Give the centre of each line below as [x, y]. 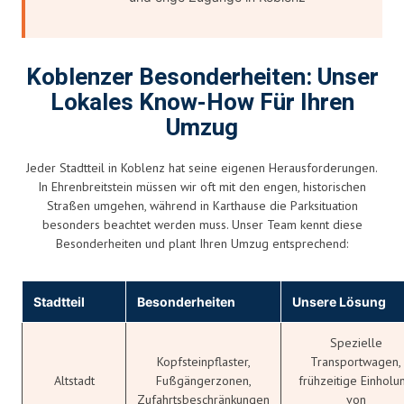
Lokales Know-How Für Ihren [202, 102]
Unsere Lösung [339, 301]
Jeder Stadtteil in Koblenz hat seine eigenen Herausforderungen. [202, 167]
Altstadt [74, 380]
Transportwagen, [356, 361]
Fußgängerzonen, [203, 380]
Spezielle [356, 342]
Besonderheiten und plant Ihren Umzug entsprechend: [202, 243]
